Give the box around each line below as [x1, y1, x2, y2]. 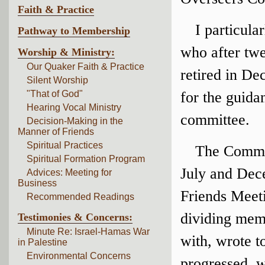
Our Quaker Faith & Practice [27, 62, 144, 72]
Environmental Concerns [27, 251, 131, 261]
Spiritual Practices [27, 140, 103, 150]
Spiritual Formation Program [27, 154, 145, 164]
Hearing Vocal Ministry [27, 102, 121, 112]
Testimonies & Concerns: [18, 211, 132, 223]
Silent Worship [27, 75, 88, 85]
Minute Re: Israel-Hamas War [27, 227, 150, 237]
